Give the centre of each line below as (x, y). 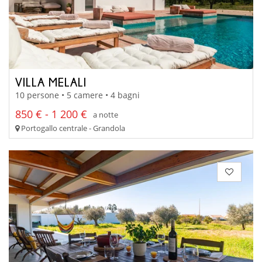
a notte (106, 114)
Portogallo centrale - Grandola (72, 128)
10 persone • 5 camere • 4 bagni (77, 95)
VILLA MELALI (51, 82)
